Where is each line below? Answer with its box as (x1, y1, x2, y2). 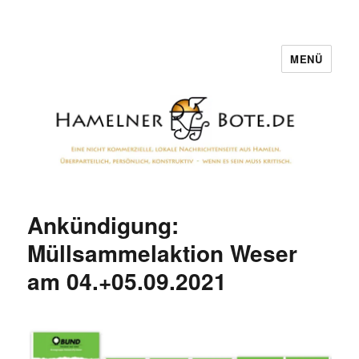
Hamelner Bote (27, 56, 159, 83)
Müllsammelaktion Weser (27, 236, 298, 270)
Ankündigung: (27, 208, 179, 242)
